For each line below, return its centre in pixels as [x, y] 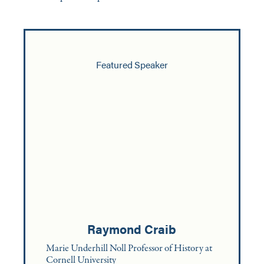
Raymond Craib [132, 229]
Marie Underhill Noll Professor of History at [129, 249]
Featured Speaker [132, 65]
